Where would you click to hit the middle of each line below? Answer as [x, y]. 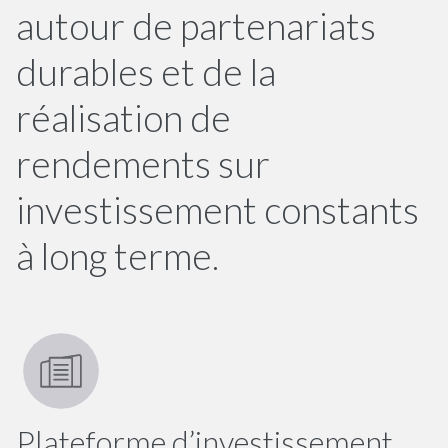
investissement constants [217, 210]
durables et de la [146, 72]
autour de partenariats [196, 26]
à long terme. [117, 256]
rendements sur [143, 164]
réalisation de [123, 118]
